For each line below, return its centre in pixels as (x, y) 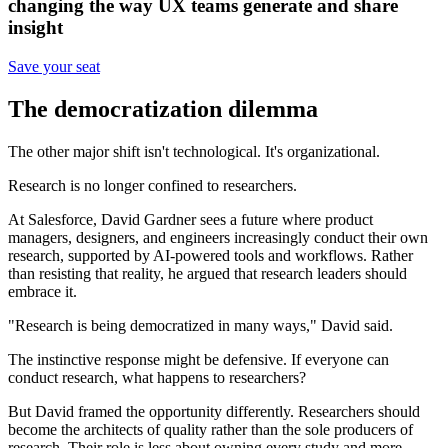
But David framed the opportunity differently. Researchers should (214, 411)
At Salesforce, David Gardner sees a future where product (190, 219)
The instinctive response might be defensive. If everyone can (198, 359)
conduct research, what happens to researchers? (157, 377)
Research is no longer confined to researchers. (152, 185)
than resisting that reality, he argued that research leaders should (207, 273)
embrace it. (42, 291)
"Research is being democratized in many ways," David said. (200, 325)
